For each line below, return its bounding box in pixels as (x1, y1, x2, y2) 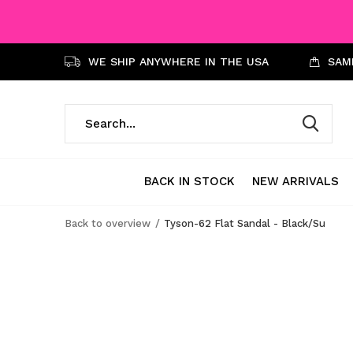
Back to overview (65, 217, 150, 229)
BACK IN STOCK (144, 173, 235, 188)
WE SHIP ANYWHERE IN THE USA (84, 55, 269, 68)
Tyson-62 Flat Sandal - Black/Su (164, 217, 325, 229)
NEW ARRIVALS (252, 173, 339, 188)
